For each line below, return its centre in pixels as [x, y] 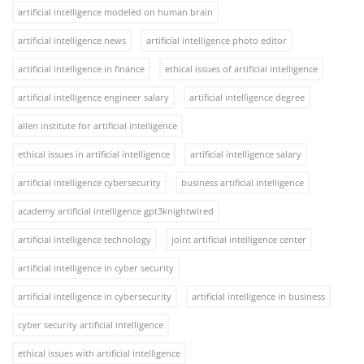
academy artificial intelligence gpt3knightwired [116, 210]
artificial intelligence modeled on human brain [115, 11]
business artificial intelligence [243, 182]
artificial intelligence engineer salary [93, 97]
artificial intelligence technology [84, 239]
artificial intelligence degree [247, 97]
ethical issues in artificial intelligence [94, 154]
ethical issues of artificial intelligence [241, 68]
